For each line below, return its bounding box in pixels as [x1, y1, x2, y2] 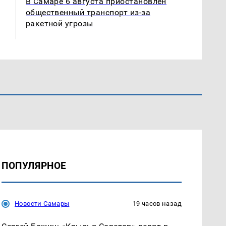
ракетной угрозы [25, 18, 93, 28]
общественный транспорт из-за [25, 7, 151, 17]
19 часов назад [132, 199, 182, 207]
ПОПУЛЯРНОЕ [2, 159, 67, 172]
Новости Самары [15, 199, 70, 207]
